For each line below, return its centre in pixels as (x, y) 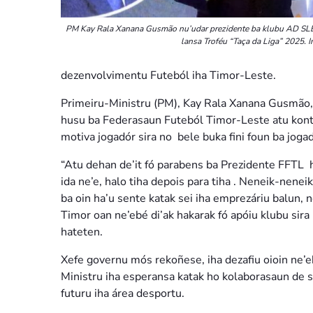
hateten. (82, 232)
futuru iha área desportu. (123, 294)
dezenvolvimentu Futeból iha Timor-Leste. (168, 76)
